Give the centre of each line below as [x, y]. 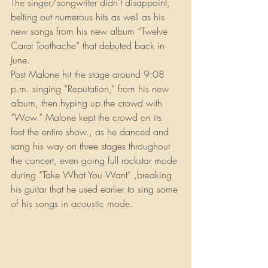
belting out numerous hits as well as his [89, 17]
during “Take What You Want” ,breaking [93, 175]
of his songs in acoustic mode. [72, 203]
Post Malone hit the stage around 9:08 [89, 74]
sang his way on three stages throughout [92, 146]
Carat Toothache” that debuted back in [89, 45]
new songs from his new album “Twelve [91, 31]
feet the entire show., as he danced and [91, 132]
